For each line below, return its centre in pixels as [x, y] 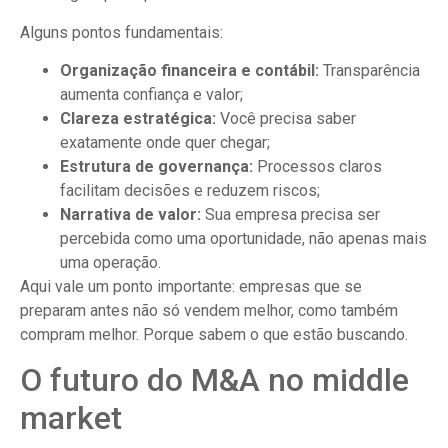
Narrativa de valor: [132, 214]
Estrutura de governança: [156, 166]
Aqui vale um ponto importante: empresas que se [191, 286]
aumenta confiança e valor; [151, 94]
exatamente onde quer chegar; [165, 142]
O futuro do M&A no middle [214, 380]
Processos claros [317, 166]
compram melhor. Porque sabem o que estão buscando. [214, 334]
